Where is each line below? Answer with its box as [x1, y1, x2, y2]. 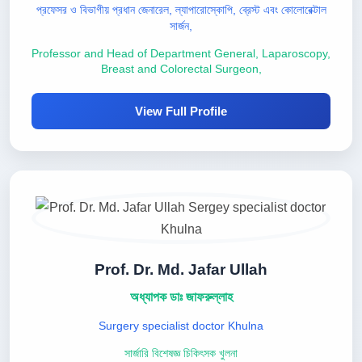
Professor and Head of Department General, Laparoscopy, [32, 48, 330, 60]
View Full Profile [135, 104, 227, 118]
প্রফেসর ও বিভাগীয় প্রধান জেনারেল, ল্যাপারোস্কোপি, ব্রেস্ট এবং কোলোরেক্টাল [36, 3, 326, 16]
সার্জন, [170, 19, 192, 32]
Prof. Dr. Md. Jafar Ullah [95, 261, 267, 278]
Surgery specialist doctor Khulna [99, 319, 263, 332]
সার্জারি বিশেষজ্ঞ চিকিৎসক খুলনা [124, 347, 238, 360]
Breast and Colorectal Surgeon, [100, 63, 262, 75]
